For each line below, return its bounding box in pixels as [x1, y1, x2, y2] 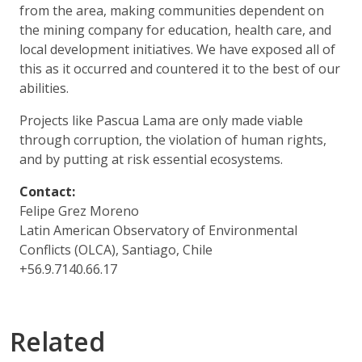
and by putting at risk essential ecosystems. [19, 149, 286, 168]
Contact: [19, 182, 78, 200]
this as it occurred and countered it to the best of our [19, 59, 340, 78]
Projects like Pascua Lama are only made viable [19, 111, 303, 129]
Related [10, 323, 105, 359]
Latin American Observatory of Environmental [19, 221, 297, 239]
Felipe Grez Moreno [19, 201, 142, 220]
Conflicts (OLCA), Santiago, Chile [19, 240, 213, 259]
